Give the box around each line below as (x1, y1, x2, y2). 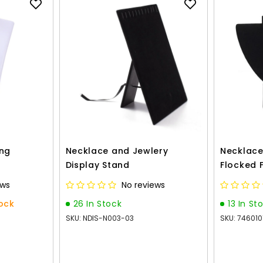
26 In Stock (73, 197, 122, 210)
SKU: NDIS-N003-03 (65, 213, 134, 223)
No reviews (121, 178, 165, 191)
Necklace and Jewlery (65, 144, 168, 157)
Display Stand (65, 159, 130, 171)
